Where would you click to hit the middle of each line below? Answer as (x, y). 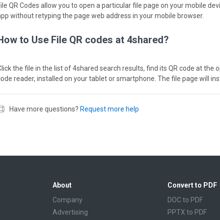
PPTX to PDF (187, 212)
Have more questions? (44, 109)
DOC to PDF (185, 200)
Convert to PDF (192, 185)
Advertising (70, 212)
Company (68, 200)
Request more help (110, 109)
